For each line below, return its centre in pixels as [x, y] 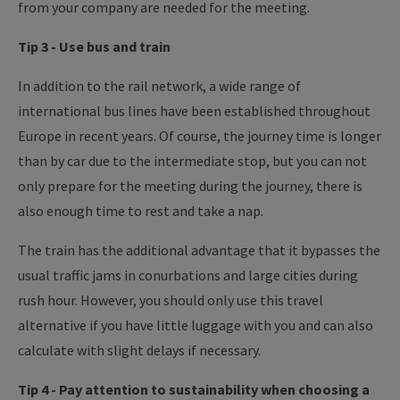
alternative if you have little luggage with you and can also [196, 325]
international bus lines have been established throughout [194, 111]
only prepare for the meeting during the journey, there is [190, 186]
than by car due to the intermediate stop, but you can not [192, 161]
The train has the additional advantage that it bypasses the [199, 250]
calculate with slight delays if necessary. [139, 350]
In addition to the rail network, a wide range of [159, 86]
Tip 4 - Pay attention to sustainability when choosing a [194, 389]
